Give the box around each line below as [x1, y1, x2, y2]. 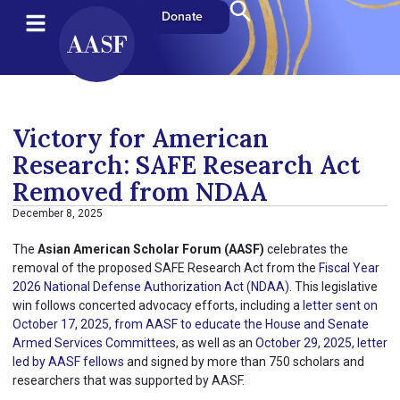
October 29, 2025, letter [255, 336, 387, 350]
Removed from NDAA [12, 176, 267, 208]
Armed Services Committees [12, 336, 176, 350]
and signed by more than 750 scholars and [124, 354, 364, 369]
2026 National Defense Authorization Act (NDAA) [12, 279, 289, 294]
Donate [162, 7, 203, 26]
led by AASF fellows [12, 354, 124, 369]
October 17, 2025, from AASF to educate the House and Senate [12, 317, 369, 331]
